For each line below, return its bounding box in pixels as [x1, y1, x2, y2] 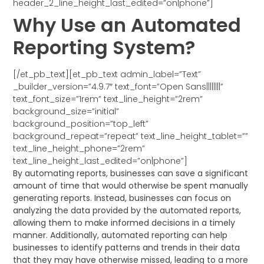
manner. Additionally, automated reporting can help [13, 229, 228, 242]
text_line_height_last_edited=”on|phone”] [13, 155, 188, 167]
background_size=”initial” [13, 105, 120, 118]
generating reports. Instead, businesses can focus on [13, 192, 232, 204]
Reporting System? [13, 34, 196, 61]
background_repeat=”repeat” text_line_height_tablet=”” [13, 130, 249, 143]
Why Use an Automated [13, 12, 242, 39]
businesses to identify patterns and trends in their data [13, 242, 240, 254]
